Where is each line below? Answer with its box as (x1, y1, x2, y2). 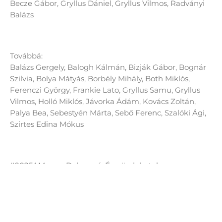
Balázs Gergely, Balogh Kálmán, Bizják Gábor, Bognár (10, 62, 206, 72)
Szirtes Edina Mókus (10, 119, 84, 129)
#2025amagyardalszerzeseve (10, 172, 117, 182)
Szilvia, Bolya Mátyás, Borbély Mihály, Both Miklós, (10, 73, 190, 83)
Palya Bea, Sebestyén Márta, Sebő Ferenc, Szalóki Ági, (10, 108, 206, 117)
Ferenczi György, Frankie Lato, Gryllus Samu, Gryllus (10, 85, 200, 95)
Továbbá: (10, 51, 43, 60)
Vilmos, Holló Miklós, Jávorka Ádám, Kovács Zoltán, (10, 96, 196, 106)
